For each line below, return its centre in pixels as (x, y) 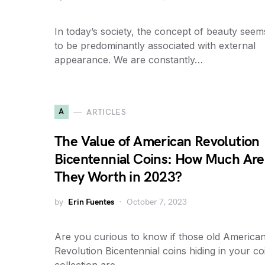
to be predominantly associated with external (155, 46)
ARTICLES (106, 112)
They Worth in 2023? (118, 177)
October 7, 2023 (157, 202)
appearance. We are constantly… (129, 60)
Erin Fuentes (91, 202)
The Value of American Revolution (157, 142)
